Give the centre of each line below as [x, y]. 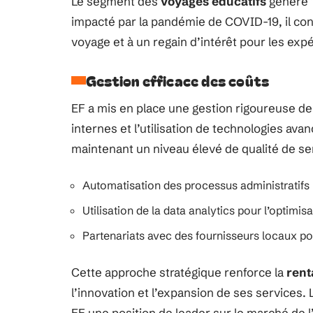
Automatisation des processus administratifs [196, 185]
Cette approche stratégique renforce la [179, 272]
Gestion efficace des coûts [178, 80]
